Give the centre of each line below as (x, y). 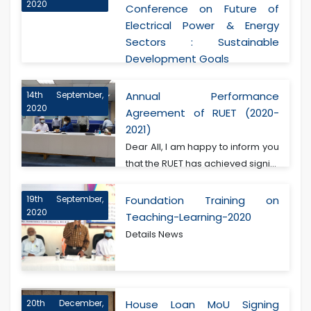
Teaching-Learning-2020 (189, 217)
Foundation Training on (202, 201)
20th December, (65, 303)
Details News (155, 235)
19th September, (65, 199)
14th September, (65, 95)
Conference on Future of (202, 9)
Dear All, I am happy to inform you (202, 147)
